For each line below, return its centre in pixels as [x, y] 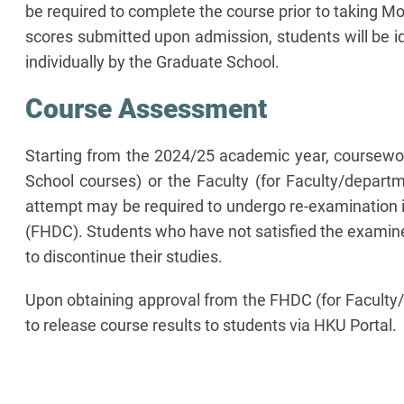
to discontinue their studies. [126, 256]
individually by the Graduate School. [154, 61]
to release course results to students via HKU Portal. [211, 325]
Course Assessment [146, 108]
